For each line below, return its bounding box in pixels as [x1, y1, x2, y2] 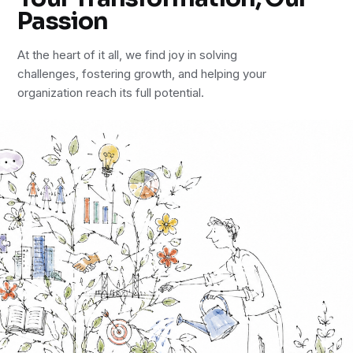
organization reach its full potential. [17, 84, 205, 100]
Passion [17, 6, 109, 36]
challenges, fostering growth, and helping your [17, 65, 267, 81]
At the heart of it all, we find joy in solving [17, 46, 238, 62]
